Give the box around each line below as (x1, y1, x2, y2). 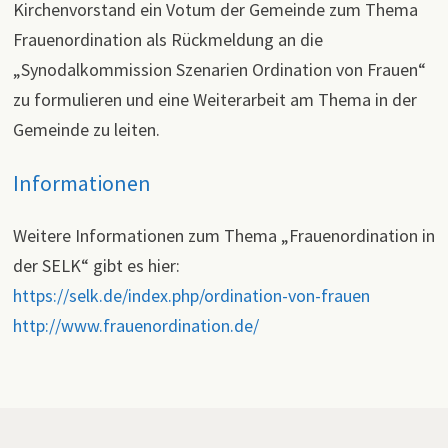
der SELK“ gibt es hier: (12, 253, 180, 277)
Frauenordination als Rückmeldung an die (12, 28, 323, 52)
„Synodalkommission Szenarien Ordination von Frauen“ (12, 58, 426, 82)
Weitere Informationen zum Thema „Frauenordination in (12, 223, 435, 247)
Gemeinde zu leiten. (12, 118, 160, 142)
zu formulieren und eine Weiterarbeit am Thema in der (12, 88, 417, 112)
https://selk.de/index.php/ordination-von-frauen (12, 283, 370, 307)
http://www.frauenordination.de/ (12, 313, 259, 337)
